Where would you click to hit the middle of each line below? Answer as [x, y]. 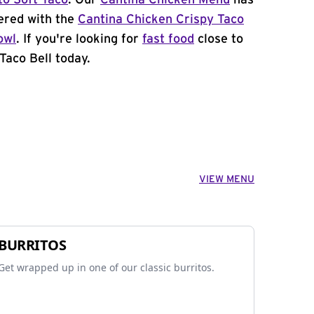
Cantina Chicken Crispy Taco [161, 20]
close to [219, 39]
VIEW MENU [227, 179]
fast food [168, 39]
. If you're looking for [79, 39]
